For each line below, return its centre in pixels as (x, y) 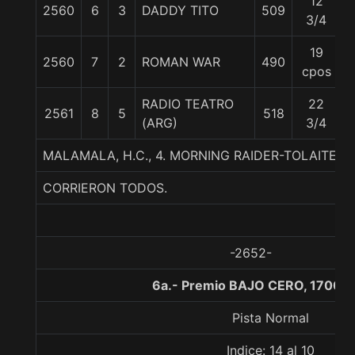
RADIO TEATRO (188, 104)
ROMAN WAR (181, 62)
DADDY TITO (180, 10)
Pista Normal (271, 318)
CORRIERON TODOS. (105, 188)
